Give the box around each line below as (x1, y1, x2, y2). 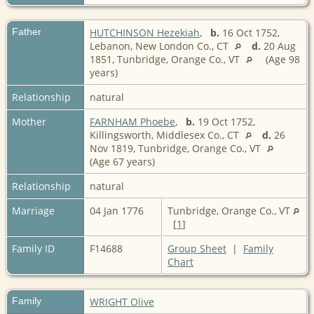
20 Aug (261, 39, 296, 53)
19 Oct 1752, (195, 114, 255, 128)
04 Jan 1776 (90, 203, 146, 217)
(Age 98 (263, 52, 300, 66)
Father (12, 25, 41, 37)
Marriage (12, 203, 55, 217)
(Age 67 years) (90, 154, 158, 168)
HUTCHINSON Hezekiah (90, 25, 200, 39)
